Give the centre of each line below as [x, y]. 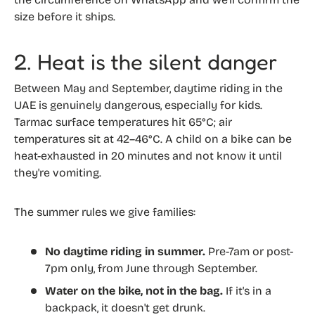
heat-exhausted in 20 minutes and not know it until [148, 155]
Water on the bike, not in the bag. [134, 290]
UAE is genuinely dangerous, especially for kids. [138, 105]
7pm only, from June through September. [151, 268]
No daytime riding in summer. [125, 251]
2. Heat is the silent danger [146, 61]
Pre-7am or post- [249, 251]
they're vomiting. [58, 172]
